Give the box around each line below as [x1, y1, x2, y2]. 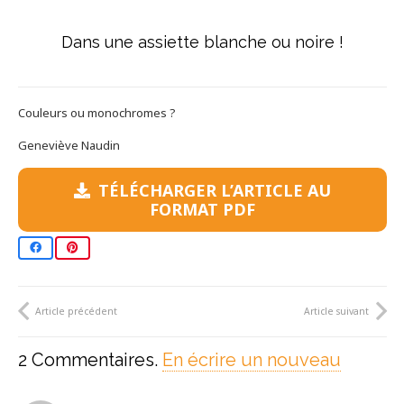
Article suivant [304, 304, 369, 317]
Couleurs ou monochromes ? [17, 105, 176, 122]
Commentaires [31, 349, 154, 372]
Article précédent [35, 304, 117, 317]
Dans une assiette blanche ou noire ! [60, 32, 344, 52]
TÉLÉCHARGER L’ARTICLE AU [97, 179, 331, 201]
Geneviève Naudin [17, 137, 120, 154]
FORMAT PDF [149, 197, 255, 220]
